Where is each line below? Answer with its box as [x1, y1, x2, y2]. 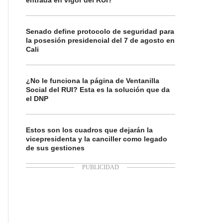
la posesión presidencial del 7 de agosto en [26, 36, 175, 44]
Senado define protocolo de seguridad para [26, 27, 174, 35]
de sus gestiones [26, 144, 85, 152]
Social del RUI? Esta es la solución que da [26, 86, 170, 94]
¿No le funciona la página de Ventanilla [26, 77, 159, 85]
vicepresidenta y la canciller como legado [26, 135, 167, 143]
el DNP [26, 95, 48, 103]
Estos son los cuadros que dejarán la [26, 126, 153, 134]
